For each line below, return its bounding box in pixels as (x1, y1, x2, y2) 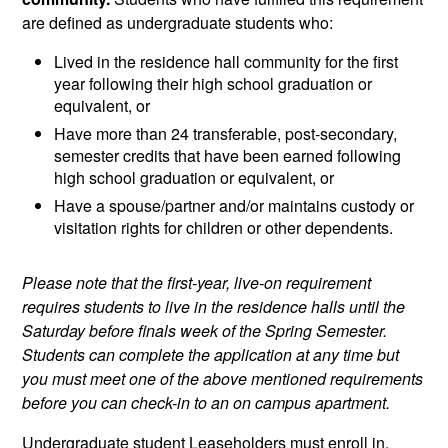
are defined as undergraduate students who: (22, 10, 334, 34)
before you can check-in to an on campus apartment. (22, 390, 391, 414)
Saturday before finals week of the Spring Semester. (22, 318, 388, 342)
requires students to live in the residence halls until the (22, 294, 406, 318)
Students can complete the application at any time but (22, 342, 400, 366)
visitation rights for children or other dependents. (54, 215, 394, 239)
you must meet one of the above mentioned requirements (22, 366, 424, 390)
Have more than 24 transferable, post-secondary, (54, 121, 398, 145)
